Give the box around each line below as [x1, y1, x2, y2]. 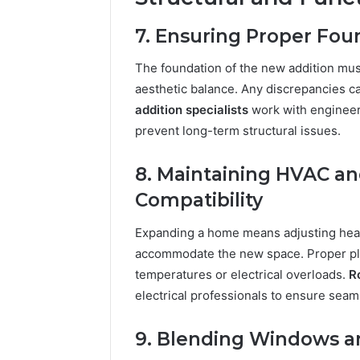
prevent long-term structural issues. [135, 123, 341, 139]
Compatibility [135, 189, 263, 212]
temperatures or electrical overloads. [135, 266, 349, 282]
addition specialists [135, 102, 248, 118]
